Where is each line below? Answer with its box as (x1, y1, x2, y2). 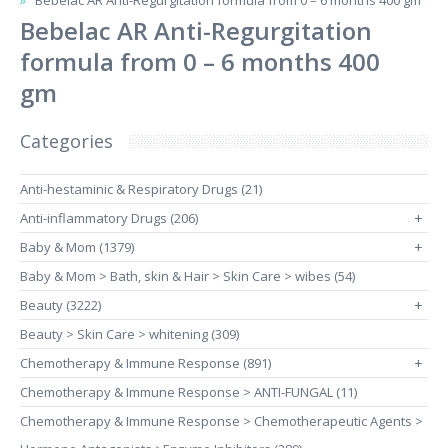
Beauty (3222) (20, 296, 101, 314)
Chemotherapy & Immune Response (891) (20, 354, 271, 372)
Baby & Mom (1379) (20, 238, 134, 256)
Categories (20, 129, 113, 153)
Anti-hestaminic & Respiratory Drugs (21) (20, 180, 262, 198)
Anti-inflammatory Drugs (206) (20, 209, 198, 227)
